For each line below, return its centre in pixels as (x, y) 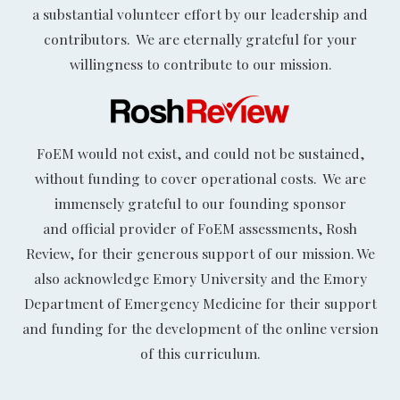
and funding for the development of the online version (200, 329)
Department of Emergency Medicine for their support (200, 304)
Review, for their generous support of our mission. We (200, 254)
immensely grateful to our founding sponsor (200, 204)
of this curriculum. (200, 354)
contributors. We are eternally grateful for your (200, 39)
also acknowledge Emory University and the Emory (200, 279)
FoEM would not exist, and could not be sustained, (200, 154)
